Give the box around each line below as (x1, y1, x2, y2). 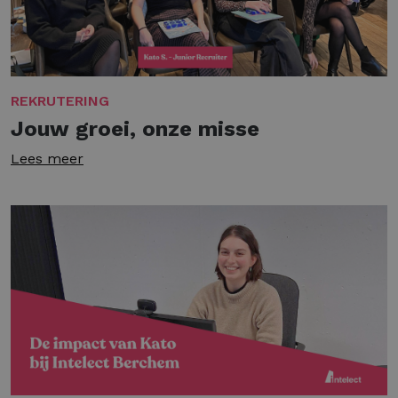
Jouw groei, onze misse (11, 115, 259, 141)
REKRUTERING (11, 92, 109, 109)
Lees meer (11, 149, 84, 167)
